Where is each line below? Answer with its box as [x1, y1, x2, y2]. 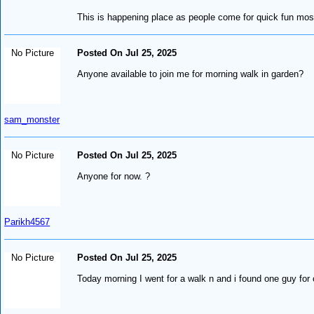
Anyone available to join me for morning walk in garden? [77, 68, 304, 79]
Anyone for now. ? [77, 170, 151, 182]
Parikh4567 [4, 216, 50, 227]
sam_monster [4, 114, 60, 125]
